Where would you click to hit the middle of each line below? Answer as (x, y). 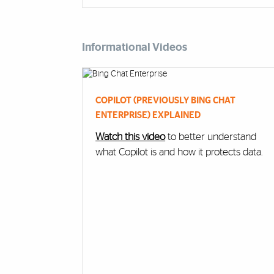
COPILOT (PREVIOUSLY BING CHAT (166, 100)
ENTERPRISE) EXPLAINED (148, 115)
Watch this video (131, 136)
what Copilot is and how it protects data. (179, 152)
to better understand (212, 136)
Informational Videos (134, 47)
